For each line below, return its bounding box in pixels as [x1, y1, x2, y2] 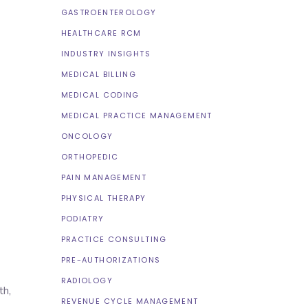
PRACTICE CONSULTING [60, 234, 167, 245]
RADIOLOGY [60, 275, 113, 286]
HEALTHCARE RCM [60, 27, 142, 38]
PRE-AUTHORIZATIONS [60, 254, 161, 265]
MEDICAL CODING [60, 89, 140, 100]
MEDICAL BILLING [60, 69, 137, 80]
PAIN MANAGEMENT [60, 172, 147, 183]
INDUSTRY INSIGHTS [60, 48, 151, 59]
